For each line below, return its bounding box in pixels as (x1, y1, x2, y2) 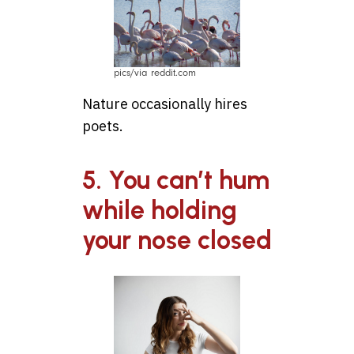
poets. (82, 116, 123, 135)
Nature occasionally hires (82, 94, 247, 113)
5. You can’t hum (82, 164, 269, 195)
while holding (82, 194, 237, 225)
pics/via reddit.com (114, 66, 196, 78)
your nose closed (82, 224, 272, 255)
